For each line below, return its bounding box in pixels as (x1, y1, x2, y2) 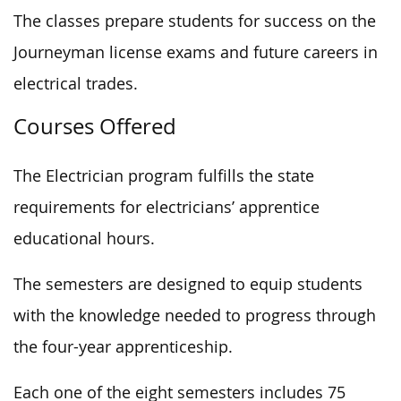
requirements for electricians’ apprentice (13, 196, 320, 218)
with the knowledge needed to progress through (13, 304, 376, 326)
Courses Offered (13, 111, 176, 141)
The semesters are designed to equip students (13, 273, 363, 294)
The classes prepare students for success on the (13, 10, 376, 31)
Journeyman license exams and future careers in (13, 41, 378, 63)
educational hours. (13, 227, 155, 249)
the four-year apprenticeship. (13, 336, 233, 357)
